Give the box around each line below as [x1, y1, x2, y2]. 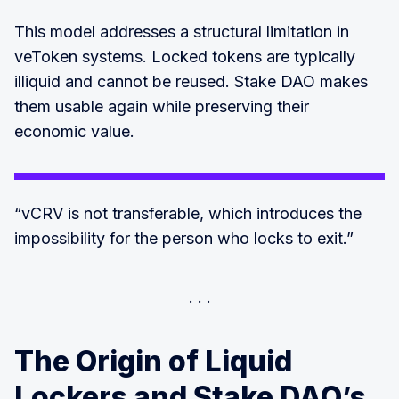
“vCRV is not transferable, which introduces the [14, 203, 362, 223]
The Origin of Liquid [14, 343, 292, 379]
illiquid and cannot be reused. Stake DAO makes [14, 71, 368, 91]
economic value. [14, 121, 134, 141]
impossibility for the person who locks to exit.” [14, 228, 354, 248]
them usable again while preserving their [14, 96, 309, 116]
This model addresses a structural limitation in [14, 21, 349, 41]
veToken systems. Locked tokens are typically [14, 46, 355, 66]
